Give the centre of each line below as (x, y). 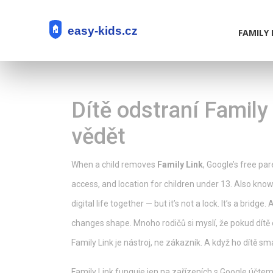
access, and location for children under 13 (151, 184)
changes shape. (101, 223)
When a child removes (114, 165)
